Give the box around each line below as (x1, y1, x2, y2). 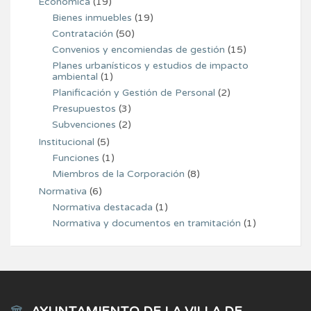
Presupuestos (52, 103, 116, 115)
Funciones (52, 152, 99, 165)
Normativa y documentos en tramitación (52, 217, 241, 230)
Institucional (38, 136, 94, 149)
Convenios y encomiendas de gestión (52, 44, 225, 56)
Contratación (52, 28, 113, 40)
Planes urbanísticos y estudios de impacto (52, 60, 249, 72)
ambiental (52, 71, 98, 83)
